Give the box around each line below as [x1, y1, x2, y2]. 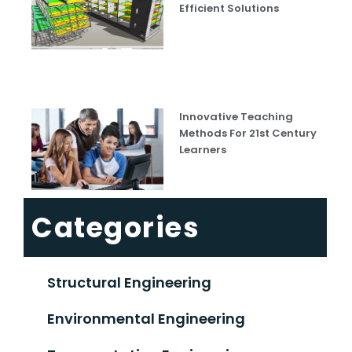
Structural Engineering [47, 272, 212, 292]
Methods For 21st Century [179, 125, 317, 141]
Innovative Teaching [179, 108, 294, 124]
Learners [179, 141, 227, 157]
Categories [31, 207, 200, 247]
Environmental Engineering [47, 308, 246, 328]
